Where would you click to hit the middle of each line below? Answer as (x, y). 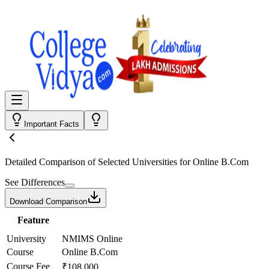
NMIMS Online (92, 239)
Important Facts (52, 124)
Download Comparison (48, 201)
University (26, 239)
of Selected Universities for (139, 162)
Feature (33, 220)
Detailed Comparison (45, 162)
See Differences (35, 182)
